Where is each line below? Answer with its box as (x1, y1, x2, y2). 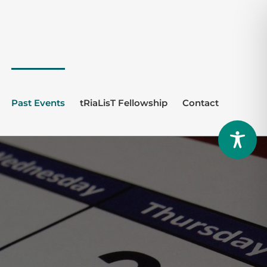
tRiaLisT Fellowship (79, 97, 167, 108)
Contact (182, 97, 219, 108)
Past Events (11, 97, 65, 108)
